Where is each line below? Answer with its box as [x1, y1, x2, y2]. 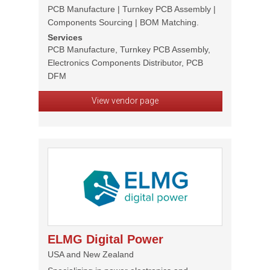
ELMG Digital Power [48, 233, 163, 246]
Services [48, 33, 83, 42]
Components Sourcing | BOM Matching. [48, 17, 199, 27]
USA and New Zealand [48, 250, 134, 259]
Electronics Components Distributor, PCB [48, 58, 203, 67]
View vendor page [91, 96, 159, 105]
